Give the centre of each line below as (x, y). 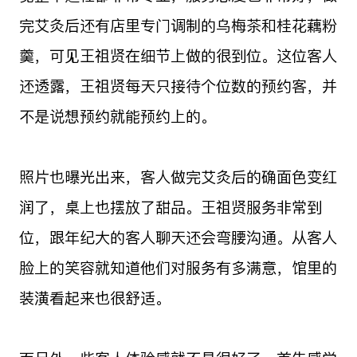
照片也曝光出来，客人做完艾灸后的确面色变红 (178, 177)
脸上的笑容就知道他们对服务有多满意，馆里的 (178, 267)
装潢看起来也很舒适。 (94, 298)
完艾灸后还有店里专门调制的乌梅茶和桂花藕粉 (178, 25)
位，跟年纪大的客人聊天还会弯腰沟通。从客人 (178, 237)
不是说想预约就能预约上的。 (117, 116)
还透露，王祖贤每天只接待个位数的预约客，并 (178, 86)
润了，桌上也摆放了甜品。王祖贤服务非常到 (170, 207)
